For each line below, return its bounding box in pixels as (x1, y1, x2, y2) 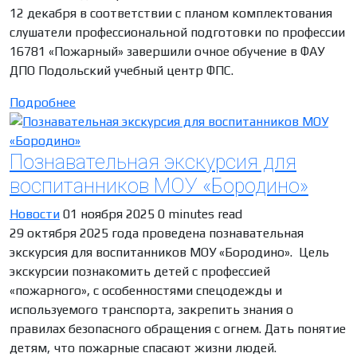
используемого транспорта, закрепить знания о (10, 302, 293, 318)
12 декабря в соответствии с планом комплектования (10, 6, 332, 22)
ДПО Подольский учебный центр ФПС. (10, 63, 233, 79)
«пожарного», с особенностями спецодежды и (10, 283, 282, 299)
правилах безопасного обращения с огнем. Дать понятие (10, 321, 346, 337)
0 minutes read (158, 206, 242, 222)
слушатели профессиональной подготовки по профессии (10, 25, 345, 41)
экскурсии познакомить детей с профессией (10, 264, 270, 280)
